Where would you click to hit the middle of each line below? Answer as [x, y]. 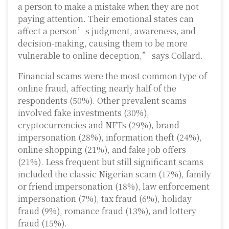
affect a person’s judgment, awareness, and [107, 31]
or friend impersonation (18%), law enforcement [114, 187]
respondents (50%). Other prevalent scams [102, 101]
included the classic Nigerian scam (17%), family [114, 174]
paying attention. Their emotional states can [106, 19]
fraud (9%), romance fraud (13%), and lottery [107, 211]
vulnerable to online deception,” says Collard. [110, 56]
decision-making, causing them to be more [103, 43]
